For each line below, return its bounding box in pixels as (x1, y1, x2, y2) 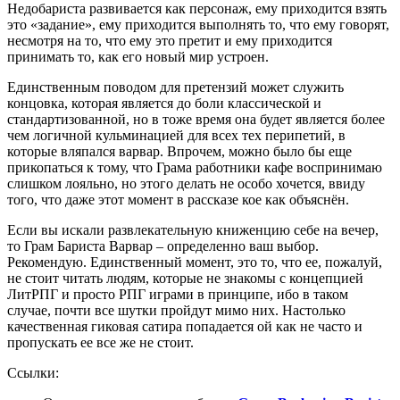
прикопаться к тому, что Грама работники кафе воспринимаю (7, 159, 382, 175)
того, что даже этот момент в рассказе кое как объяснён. (7, 191, 349, 207)
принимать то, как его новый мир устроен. (7, 48, 269, 64)
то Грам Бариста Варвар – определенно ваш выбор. (7, 237, 319, 254)
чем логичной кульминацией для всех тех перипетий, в (7, 127, 346, 143)
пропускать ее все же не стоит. (7, 334, 194, 350)
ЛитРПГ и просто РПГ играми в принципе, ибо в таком (7, 286, 348, 302)
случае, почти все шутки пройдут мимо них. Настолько (7, 302, 346, 318)
